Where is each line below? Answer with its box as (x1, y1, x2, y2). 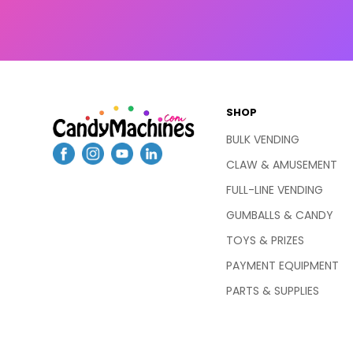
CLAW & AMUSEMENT (226, 156, 338, 173)
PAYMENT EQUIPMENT (226, 257, 340, 273)
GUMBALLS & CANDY (226, 206, 334, 223)
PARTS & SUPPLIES (226, 282, 320, 299)
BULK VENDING (226, 131, 300, 147)
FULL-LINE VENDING (226, 181, 324, 198)
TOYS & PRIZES (226, 232, 305, 248)
